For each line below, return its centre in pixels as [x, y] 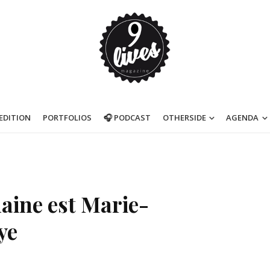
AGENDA [243, 118]
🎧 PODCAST [127, 118]
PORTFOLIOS [67, 118]
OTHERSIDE [184, 118]
